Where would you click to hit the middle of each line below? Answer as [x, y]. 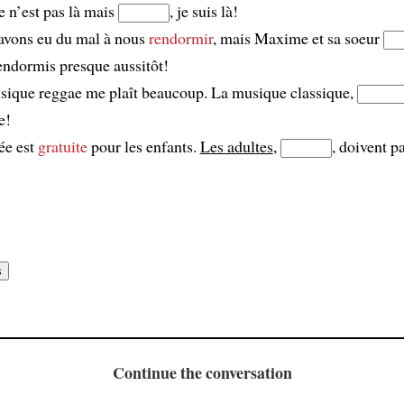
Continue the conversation [202, 372]
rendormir [180, 38]
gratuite [62, 147]
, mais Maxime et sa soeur [298, 38]
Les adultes [236, 147]
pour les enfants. [143, 147]
